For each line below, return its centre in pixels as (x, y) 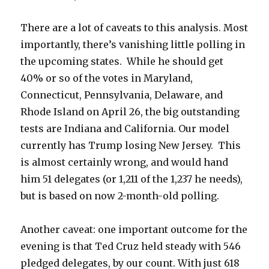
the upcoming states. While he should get (122, 61)
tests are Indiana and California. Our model (125, 128)
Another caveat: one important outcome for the (134, 229)
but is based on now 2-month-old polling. (120, 195)
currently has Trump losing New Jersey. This (131, 145)
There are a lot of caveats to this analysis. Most (134, 27)
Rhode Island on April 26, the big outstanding (130, 111)
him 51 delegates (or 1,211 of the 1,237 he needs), (132, 179)
